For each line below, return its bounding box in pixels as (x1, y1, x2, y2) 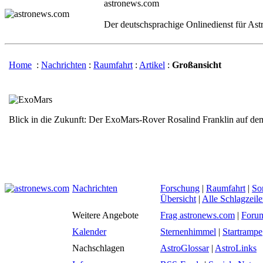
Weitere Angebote (72, 210, 139, 220)
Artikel (139, 60, 165, 70)
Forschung (160, 183, 200, 193)
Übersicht (160, 194, 196, 204)
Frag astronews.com (160, 210, 235, 220)
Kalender (72, 227, 106, 237)
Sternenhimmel (160, 227, 216, 237)
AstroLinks (215, 243, 257, 253)
